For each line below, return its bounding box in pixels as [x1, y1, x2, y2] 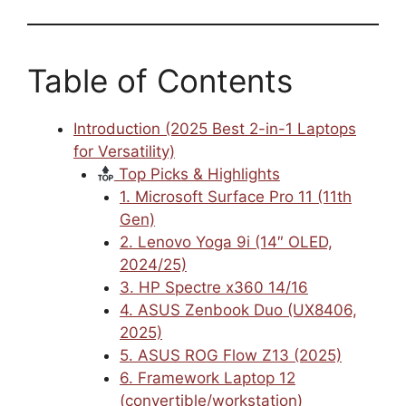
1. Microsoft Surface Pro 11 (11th [120, 188, 352, 207]
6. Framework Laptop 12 [120, 369, 295, 388]
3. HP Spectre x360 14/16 [120, 278, 308, 297]
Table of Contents [27, 62, 293, 101]
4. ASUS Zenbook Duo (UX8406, [120, 301, 357, 320]
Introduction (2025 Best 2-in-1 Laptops [73, 120, 356, 139]
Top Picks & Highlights [113, 165, 280, 184]
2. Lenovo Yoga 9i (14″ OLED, [120, 233, 333, 252]
